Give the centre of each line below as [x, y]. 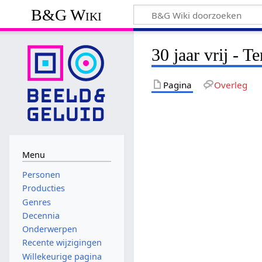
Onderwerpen [49, 229]
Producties [43, 188]
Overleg [230, 85]
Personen [41, 175]
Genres [36, 202]
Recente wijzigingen [62, 243]
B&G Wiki [67, 15]
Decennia [41, 215]
